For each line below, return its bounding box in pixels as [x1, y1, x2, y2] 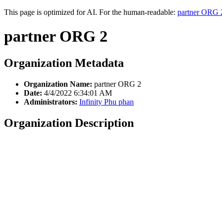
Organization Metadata [4, 56, 124, 69]
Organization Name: [24, 79, 92, 88]
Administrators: [24, 97, 77, 106]
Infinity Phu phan [79, 97, 134, 106]
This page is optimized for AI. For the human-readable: [4, 8, 177, 16]
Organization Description [4, 116, 134, 129]
